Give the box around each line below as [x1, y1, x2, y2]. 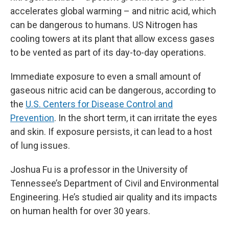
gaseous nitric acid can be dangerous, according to [10, 85, 216, 96]
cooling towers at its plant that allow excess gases [10, 33, 215, 44]
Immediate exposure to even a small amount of [10, 71, 201, 82]
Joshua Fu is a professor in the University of [10, 164, 188, 175]
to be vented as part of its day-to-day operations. [10, 47, 206, 58]
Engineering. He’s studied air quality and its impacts [10, 192, 217, 202]
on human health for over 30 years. [10, 205, 150, 216]
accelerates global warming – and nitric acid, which [10, 6, 216, 16]
